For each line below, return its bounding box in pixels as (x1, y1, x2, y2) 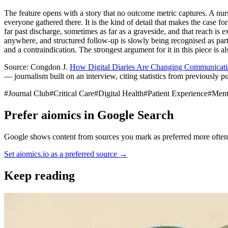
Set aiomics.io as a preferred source (4, 149, 117, 158)
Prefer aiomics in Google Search (4, 108, 174, 122)
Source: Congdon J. (4, 63, 70, 72)
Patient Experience (148, 89, 208, 98)
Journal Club (8, 89, 49, 98)
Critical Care (53, 89, 94, 98)
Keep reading (4, 168, 75, 182)
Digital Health (98, 89, 144, 98)
